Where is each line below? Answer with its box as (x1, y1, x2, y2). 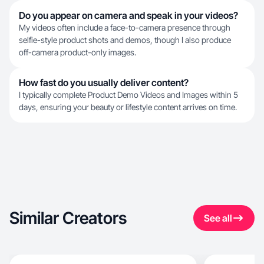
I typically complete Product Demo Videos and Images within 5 (19, 90, 238, 100)
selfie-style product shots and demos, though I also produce (19, 35, 231, 45)
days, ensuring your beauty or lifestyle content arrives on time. (19, 102, 237, 112)
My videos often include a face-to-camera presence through (19, 22, 230, 32)
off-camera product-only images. (19, 47, 136, 57)
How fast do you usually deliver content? (19, 77, 189, 88)
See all (204, 212, 232, 224)
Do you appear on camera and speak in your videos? (19, 9, 238, 21)
